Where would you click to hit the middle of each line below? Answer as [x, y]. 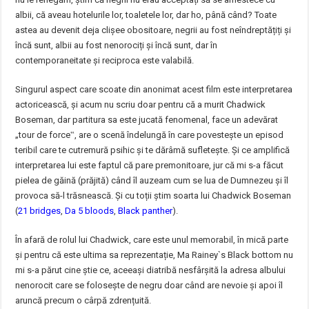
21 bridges [40, 211]
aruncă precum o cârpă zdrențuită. [83, 300]
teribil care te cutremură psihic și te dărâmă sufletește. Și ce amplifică [153, 150]
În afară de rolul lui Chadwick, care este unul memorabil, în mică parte [152, 240]
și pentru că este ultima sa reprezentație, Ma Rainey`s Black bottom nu [154, 255]
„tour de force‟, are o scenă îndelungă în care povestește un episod [150, 135]
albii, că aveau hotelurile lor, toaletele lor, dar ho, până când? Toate [146, 15]
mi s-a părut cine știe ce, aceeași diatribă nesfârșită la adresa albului [151, 270]
